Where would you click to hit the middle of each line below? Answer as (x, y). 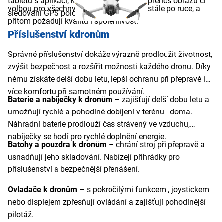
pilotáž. (22, 215)
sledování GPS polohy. (49, 13)
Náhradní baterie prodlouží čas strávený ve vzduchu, (99, 124)
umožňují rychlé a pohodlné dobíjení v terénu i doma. (100, 112)
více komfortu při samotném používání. (77, 92)
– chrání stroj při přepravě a (156, 145)
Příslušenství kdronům (60, 34)
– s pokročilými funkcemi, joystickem (143, 190)
